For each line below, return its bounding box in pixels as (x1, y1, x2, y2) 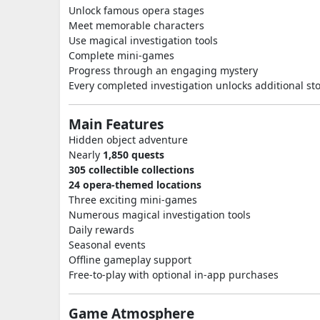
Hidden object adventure (69, 133, 188, 146)
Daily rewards (69, 223, 134, 236)
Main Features (69, 115, 164, 134)
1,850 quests (103, 148, 164, 161)
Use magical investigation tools (69, 34, 218, 47)
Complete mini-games (69, 49, 174, 62)
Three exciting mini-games (69, 193, 197, 206)
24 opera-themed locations (69, 178, 201, 191)
